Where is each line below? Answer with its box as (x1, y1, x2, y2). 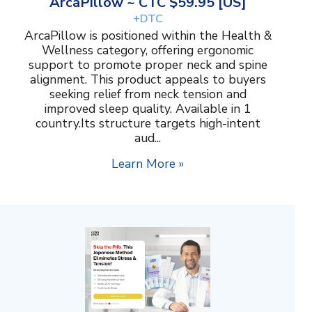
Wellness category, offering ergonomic (42, 42, 253, 59)
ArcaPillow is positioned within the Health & (24, 27, 272, 45)
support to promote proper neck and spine (28, 56, 267, 74)
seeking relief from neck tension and (49, 86, 247, 103)
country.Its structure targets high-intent (35, 115, 260, 132)
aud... (134, 130, 161, 147)
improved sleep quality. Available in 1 (44, 100, 251, 118)
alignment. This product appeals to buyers (29, 71, 266, 88)
